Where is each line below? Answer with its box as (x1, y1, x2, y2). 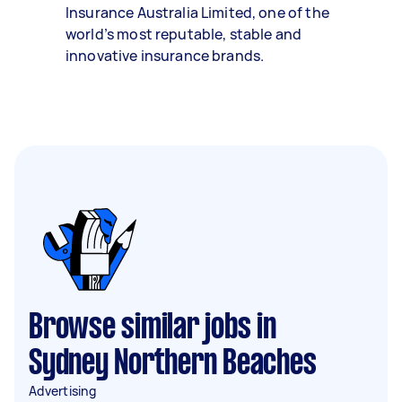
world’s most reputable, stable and (66, 24, 302, 44)
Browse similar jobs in (29, 312, 276, 345)
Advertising (29, 382, 96, 399)
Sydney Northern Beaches (29, 348, 317, 380)
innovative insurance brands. (66, 46, 265, 66)
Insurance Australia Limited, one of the (66, 3, 329, 22)
